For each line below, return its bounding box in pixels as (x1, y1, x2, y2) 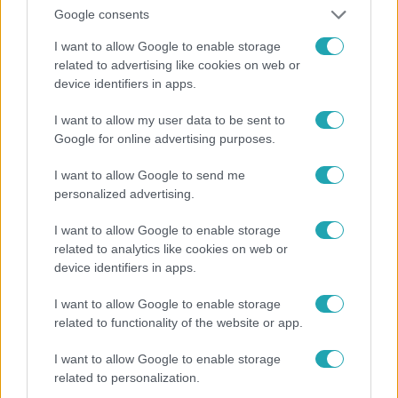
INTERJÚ (29, 58, 72, 69)
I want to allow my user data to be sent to (54, 112, 285, 127)
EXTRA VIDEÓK (137, 28, 212, 39)
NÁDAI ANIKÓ (29, 28, 98, 39)
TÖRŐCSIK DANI (251, 28, 334, 39)
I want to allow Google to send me (54, 167, 245, 182)
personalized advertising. (54, 186, 195, 201)
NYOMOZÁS (298, 58, 360, 69)
